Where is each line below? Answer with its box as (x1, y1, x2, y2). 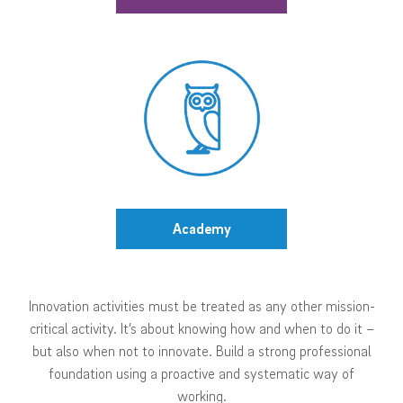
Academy (172, 219, 231, 237)
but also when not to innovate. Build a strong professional (32, 341, 371, 360)
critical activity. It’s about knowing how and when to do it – (29, 318, 374, 337)
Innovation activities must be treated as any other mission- (28, 296, 375, 315)
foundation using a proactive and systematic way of (49, 363, 354, 382)
